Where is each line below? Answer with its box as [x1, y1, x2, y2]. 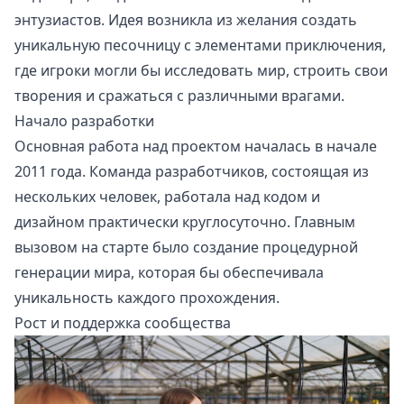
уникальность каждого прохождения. [14, 288, 280, 308]
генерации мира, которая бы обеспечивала [14, 262, 324, 283]
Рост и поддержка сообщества [14, 313, 231, 334]
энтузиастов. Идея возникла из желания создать [14, 10, 357, 31]
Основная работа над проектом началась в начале [14, 136, 377, 157]
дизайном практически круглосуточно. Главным [14, 212, 355, 233]
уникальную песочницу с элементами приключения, [14, 35, 386, 56]
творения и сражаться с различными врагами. [14, 86, 344, 106]
